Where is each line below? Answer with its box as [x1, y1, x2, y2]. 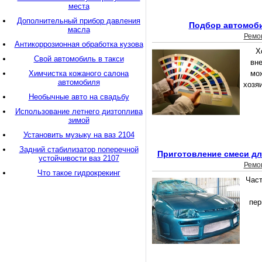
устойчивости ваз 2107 [38, 154, 119, 163]
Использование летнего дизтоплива [15, 107, 143, 116]
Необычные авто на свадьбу [28, 92, 129, 101]
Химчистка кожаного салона [29, 69, 129, 78]
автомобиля [57, 78, 100, 87]
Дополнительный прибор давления [17, 16, 140, 25]
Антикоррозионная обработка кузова [14, 40, 143, 49]
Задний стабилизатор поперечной [19, 145, 139, 154]
